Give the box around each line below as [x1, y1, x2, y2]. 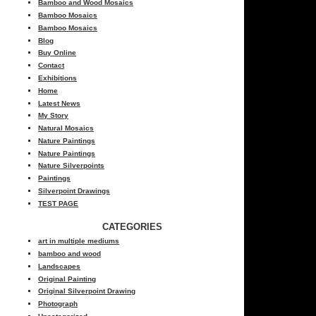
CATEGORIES [102, 221, 163, 232]
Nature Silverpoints [38, 162, 105, 170]
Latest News [38, 99, 81, 107]
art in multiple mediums [38, 237, 120, 245]
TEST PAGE [38, 199, 79, 207]
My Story [38, 111, 69, 120]
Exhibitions [38, 73, 78, 82]
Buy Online [38, 49, 77, 57]
